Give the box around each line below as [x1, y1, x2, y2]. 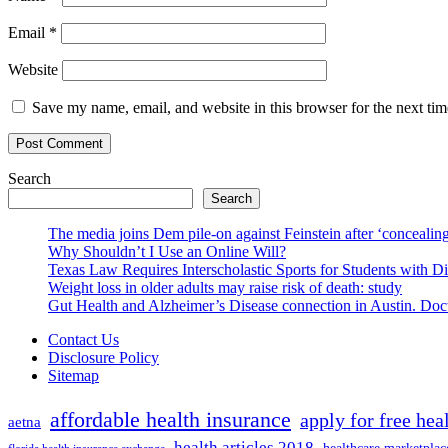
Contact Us [48, 331, 119, 349]
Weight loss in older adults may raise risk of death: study [48, 279, 402, 297]
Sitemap [48, 367, 99, 385]
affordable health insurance [50, 407, 291, 433]
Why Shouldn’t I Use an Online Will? [48, 243, 286, 261]
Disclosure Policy [48, 349, 159, 367]
